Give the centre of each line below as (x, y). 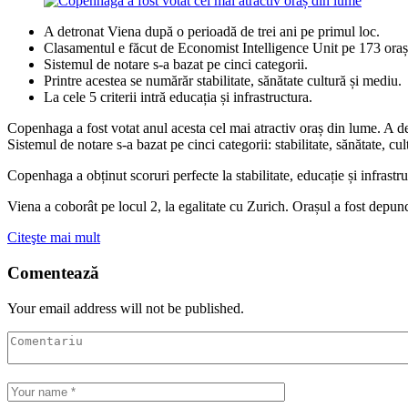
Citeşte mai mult (54, 238)
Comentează (53, 272)
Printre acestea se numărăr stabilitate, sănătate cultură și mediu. (223, 81)
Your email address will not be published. (126, 308)
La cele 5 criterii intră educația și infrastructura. (178, 97)
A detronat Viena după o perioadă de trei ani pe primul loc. (212, 32)
